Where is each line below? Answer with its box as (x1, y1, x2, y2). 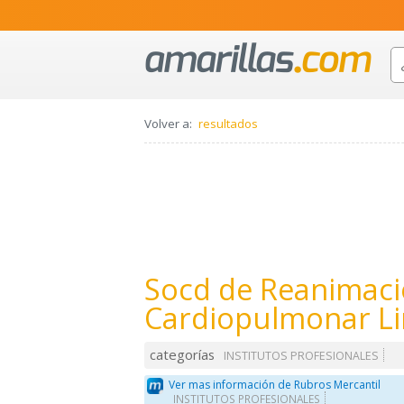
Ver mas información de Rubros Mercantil (169, 376, 381, 392)
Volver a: (144, 115, 192, 133)
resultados (198, 115, 258, 133)
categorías (150, 345, 216, 364)
